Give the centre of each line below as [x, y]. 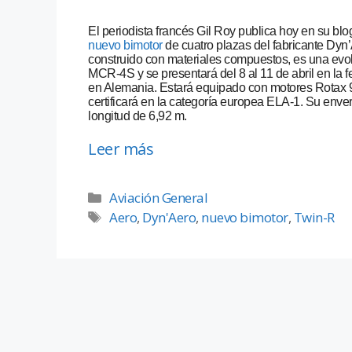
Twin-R [314, 218]
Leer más [121, 149]
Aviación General [159, 198]
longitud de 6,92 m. [137, 116]
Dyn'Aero [169, 218]
